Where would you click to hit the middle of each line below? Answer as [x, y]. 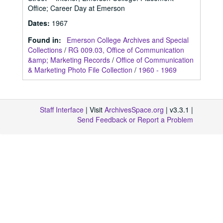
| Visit [94, 110]
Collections [45, 50]
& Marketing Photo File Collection [80, 70]
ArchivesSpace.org [134, 110]
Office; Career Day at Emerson [76, 8]
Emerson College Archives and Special [128, 40]
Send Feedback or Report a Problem [135, 119]
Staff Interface [62, 110]
